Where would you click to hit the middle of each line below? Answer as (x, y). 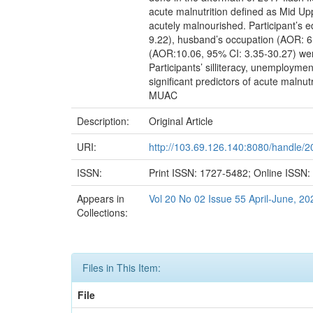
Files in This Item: (122, 267)
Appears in (101, 198)
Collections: (102, 212)
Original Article (181, 121)
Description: (104, 121)
